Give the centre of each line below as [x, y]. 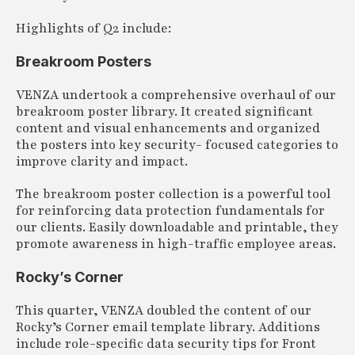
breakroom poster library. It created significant [164, 112]
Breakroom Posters [84, 61]
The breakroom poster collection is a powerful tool [173, 194]
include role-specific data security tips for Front [166, 344]
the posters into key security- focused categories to [177, 145]
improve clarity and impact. [102, 162]
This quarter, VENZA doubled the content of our [164, 311]
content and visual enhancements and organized [168, 128]
